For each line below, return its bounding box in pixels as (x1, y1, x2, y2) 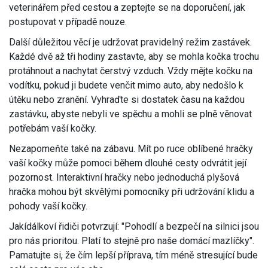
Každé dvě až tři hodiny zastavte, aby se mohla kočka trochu (9, 51, 259, 63)
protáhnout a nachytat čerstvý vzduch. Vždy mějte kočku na (9, 65, 252, 77)
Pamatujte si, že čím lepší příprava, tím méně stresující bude (9, 249, 258, 261)
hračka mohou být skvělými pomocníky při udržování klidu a (9, 186, 254, 198)
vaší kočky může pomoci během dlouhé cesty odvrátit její (9, 157, 246, 169)
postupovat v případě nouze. (9, 16, 127, 28)
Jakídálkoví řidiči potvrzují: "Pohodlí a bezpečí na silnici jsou (9, 221, 259, 233)
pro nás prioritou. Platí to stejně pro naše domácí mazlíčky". (9, 235, 254, 247)
